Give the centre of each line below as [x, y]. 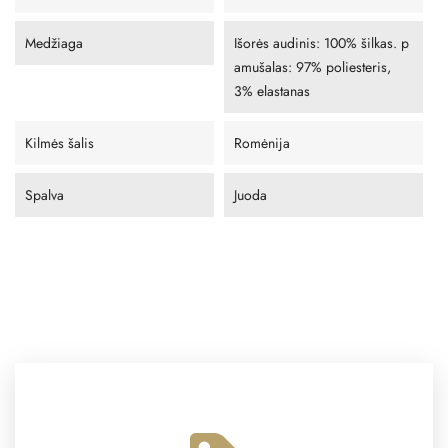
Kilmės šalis [59, 143]
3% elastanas [272, 91]
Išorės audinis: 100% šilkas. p [321, 43]
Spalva [44, 195]
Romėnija [262, 143]
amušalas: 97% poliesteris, [312, 67]
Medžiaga [54, 43]
